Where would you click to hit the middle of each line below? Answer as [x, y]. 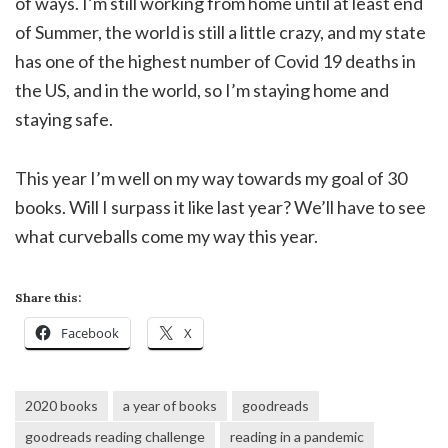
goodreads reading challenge [115, 437]
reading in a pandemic [297, 437]
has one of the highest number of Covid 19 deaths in [215, 61]
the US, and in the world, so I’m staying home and [202, 90]
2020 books [61, 406]
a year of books [170, 406]
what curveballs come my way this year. [166, 236]
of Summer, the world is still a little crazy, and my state [220, 32]
